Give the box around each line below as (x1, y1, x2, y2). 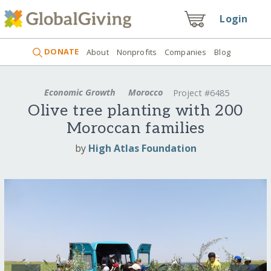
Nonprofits (116, 46, 157, 57)
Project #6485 (172, 87, 229, 99)
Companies (165, 46, 207, 57)
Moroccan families (66, 119, 205, 139)
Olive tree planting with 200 (28, 102, 243, 121)
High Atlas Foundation (88, 141, 197, 155)
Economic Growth (42, 86, 119, 98)
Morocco (126, 86, 165, 98)
